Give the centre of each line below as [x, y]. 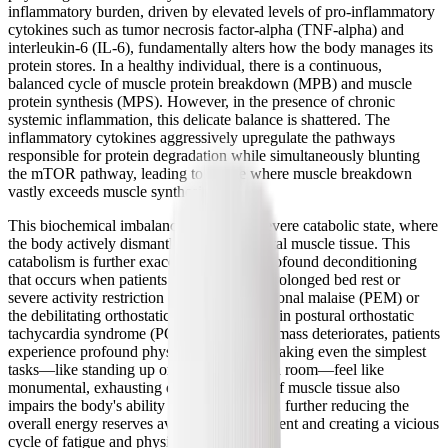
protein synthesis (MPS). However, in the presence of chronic [201, 101]
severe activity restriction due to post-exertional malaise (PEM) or [213, 297]
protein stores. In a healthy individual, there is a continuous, [195, 65]
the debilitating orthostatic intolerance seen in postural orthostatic [211, 315]
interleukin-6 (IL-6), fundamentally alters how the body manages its [220, 47]
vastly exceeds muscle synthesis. [110, 191]
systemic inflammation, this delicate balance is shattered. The [199, 119]
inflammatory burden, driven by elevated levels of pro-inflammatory [221, 11]
